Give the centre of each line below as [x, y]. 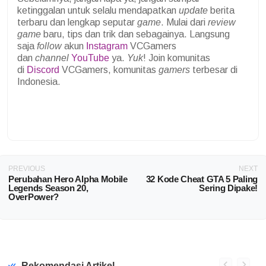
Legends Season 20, [48, 188]
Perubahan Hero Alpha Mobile [68, 179]
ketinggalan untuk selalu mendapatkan [98, 10]
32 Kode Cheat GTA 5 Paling [202, 179]
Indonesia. [39, 81]
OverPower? [34, 197]
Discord [43, 69]
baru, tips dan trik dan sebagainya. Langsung [135, 34]
